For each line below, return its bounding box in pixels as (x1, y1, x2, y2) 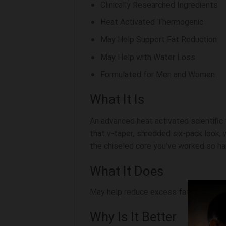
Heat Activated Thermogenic (100, 16, 203, 29)
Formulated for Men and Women (100, 69, 215, 81)
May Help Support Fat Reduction (100, 33, 217, 46)
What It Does (90, 161, 163, 181)
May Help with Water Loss (100, 51, 195, 64)
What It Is (90, 90, 144, 109)
